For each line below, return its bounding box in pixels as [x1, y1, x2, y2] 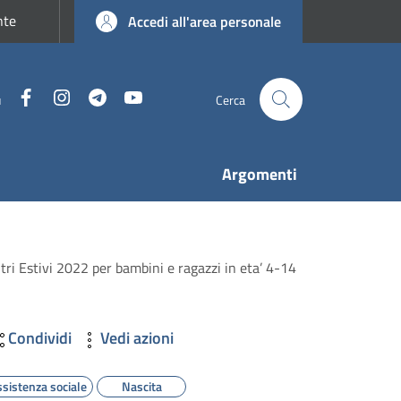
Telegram [107, 86, 168, 110]
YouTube [143, 86, 199, 110]
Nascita [121, 376, 162, 396]
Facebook [36, 86, 100, 110]
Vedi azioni [100, 326, 175, 351]
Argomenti [222, 162, 297, 186]
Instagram [72, 86, 140, 110]
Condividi [8, 326, 73, 351]
